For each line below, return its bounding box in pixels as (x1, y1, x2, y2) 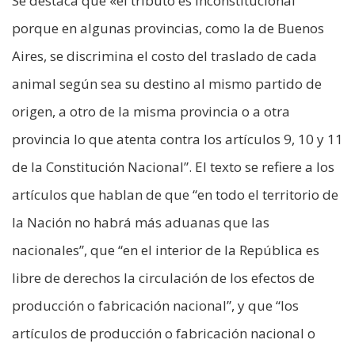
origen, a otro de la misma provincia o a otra (12, 101, 290, 120)
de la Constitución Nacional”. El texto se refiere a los (12, 157, 334, 176)
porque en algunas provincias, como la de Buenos (12, 18, 324, 37)
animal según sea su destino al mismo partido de (12, 74, 322, 93)
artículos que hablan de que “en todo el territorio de (12, 185, 338, 204)
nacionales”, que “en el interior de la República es (12, 240, 319, 259)
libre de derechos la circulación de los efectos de (12, 268, 315, 287)
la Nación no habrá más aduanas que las (12, 212, 269, 231)
